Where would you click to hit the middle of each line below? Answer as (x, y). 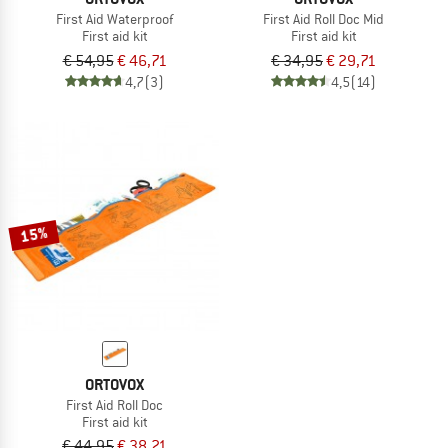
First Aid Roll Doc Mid (323, 18)
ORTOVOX (114, 384)
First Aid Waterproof (114, 18)
